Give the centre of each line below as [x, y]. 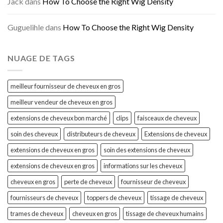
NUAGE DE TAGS [41, 58]
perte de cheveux [88, 181]
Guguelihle [26, 27]
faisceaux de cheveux [167, 118]
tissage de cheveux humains [165, 213]
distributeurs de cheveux [101, 134]
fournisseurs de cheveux [44, 197]
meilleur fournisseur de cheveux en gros [65, 86]
